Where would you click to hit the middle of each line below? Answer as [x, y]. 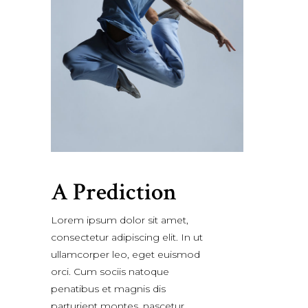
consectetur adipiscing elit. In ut [127, 238]
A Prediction [114, 192]
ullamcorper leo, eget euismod [125, 255]
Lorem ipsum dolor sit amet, [120, 220]
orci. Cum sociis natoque [110, 272]
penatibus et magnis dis [108, 289]
